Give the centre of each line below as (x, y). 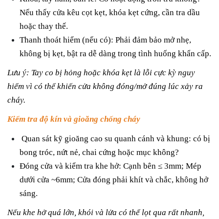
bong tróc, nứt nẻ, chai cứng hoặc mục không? (99, 152)
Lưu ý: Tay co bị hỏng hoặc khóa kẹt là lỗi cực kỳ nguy (101, 73)
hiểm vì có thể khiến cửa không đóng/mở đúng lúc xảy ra (105, 87)
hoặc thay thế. (44, 26)
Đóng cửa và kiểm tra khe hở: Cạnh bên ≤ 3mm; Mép (110, 166)
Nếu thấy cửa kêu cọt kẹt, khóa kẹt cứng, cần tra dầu (110, 13)
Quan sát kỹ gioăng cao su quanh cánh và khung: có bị (115, 138)
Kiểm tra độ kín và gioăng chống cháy (74, 119)
